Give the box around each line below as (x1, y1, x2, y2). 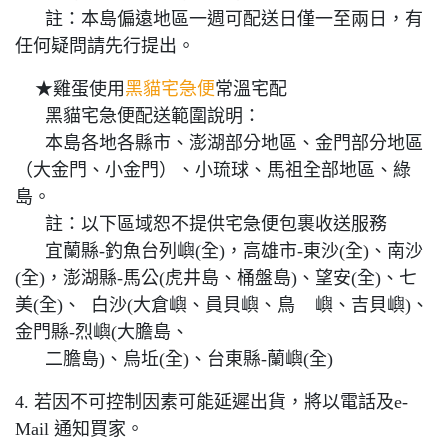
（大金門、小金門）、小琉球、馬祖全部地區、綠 (15, 160, 411, 181)
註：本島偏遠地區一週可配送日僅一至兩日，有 (15, 9, 423, 30)
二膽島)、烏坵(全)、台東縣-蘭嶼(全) (15, 349, 333, 370)
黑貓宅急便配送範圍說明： (15, 106, 261, 127)
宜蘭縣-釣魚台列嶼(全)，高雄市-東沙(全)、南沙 (15, 241, 423, 262)
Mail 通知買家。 (15, 419, 144, 440)
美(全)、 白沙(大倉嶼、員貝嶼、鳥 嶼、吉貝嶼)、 (15, 295, 429, 316)
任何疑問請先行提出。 (15, 36, 195, 57)
